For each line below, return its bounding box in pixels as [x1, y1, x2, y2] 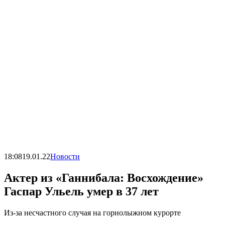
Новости [50, 152, 80, 161]
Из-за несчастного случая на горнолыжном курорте [4, 208, 183, 217]
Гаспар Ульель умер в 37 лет [4, 184, 162, 198]
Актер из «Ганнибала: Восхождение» [4, 171, 203, 184]
